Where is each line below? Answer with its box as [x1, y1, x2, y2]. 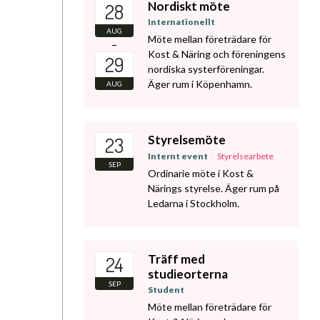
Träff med [148, 251, 205, 266]
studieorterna [148, 266, 228, 281]
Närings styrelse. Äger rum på [148, 181, 279, 194]
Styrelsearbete [217, 150, 274, 161]
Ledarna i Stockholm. [148, 196, 239, 209]
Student [148, 284, 184, 295]
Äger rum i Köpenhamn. [148, 78, 252, 91]
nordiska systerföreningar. [148, 63, 264, 76]
